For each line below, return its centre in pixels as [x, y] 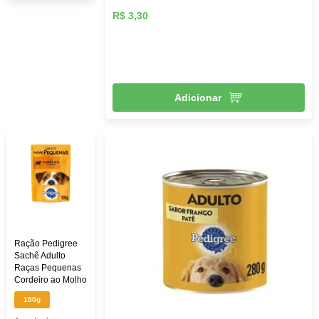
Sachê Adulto [40, 255]
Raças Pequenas [48, 267]
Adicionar [198, 97]
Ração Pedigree [46, 243]
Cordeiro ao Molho [51, 279]
